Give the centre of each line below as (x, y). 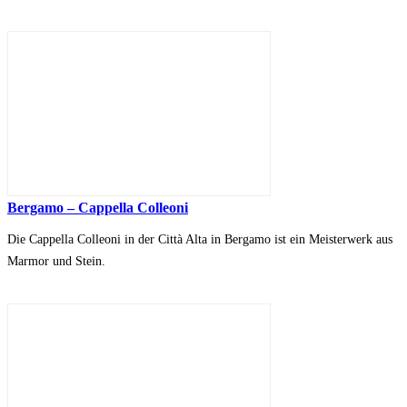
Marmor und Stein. (56, 262)
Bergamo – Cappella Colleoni (98, 208)
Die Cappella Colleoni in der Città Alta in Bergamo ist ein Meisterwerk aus (200, 240)
